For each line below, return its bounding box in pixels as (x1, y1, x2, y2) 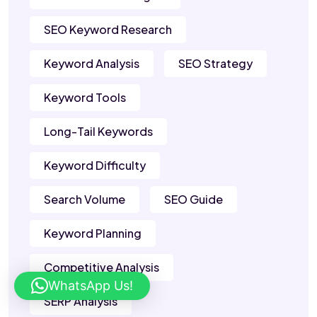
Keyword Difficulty (44, 158, 146, 173)
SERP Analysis (44, 294, 117, 309)
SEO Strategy (178, 56, 253, 71)
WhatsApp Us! (48, 278, 133, 293)
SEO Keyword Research (44, 22, 172, 38)
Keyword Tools (44, 90, 126, 105)
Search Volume (44, 192, 125, 207)
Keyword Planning (44, 226, 142, 241)
